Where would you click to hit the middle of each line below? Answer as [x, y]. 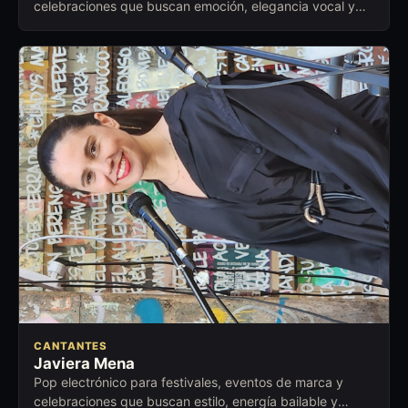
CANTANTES [71, 347]
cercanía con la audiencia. [111, 25]
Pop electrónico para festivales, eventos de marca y [189, 382]
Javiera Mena [84, 364]
